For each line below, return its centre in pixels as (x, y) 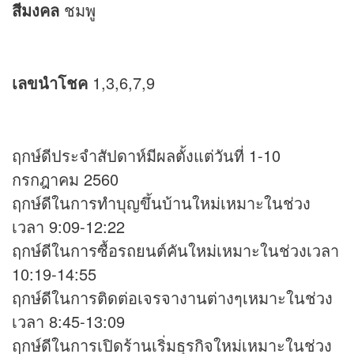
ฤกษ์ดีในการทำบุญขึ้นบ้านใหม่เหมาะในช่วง (161, 203)
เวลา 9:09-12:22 (68, 227)
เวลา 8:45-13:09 (68, 322)
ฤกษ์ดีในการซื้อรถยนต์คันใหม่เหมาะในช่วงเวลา (175, 250)
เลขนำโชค (50, 83)
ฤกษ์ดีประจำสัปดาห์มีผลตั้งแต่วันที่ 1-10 (146, 156)
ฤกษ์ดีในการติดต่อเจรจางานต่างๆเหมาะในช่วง (172, 298)
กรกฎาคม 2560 (65, 179)
